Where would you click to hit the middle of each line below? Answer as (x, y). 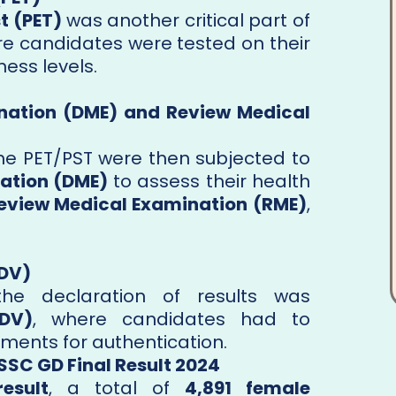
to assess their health (209, 182)
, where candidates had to (171, 320)
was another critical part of (186, 21)
